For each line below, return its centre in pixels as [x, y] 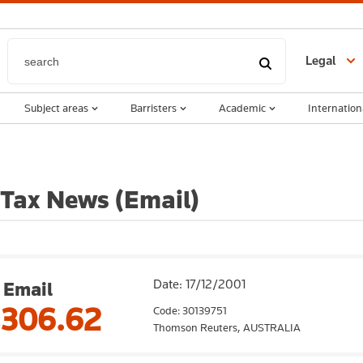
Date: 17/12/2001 [199, 284]
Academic [242, 108]
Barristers [154, 108]
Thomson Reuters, [198, 327]
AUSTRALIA [272, 327]
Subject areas [56, 108]
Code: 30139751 [190, 310]
